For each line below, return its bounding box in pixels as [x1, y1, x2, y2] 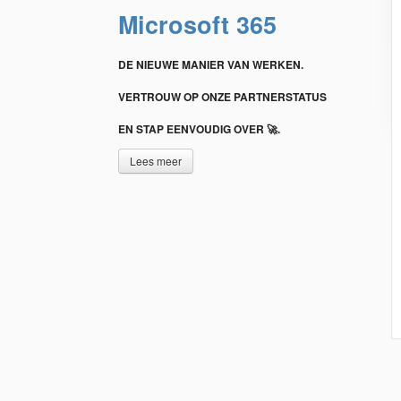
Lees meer [130, 153, 182, 168]
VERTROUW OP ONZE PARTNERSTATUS [118, 89, 327, 105]
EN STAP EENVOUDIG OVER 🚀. [118, 121, 280, 137]
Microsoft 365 [118, 7, 277, 41]
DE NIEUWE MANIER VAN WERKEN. [118, 56, 303, 73]
